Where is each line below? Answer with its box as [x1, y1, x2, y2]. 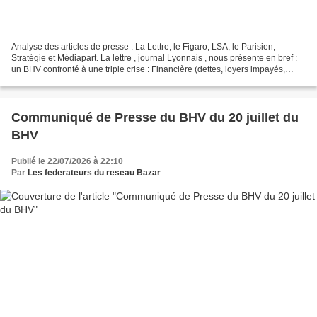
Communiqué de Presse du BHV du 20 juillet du [11, 110, 299, 125]
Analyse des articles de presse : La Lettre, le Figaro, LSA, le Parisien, [11, 42, 275, 52]
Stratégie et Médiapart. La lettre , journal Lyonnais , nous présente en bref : [11, 53, 297, 64]
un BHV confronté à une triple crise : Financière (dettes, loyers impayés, [11, 64, 285, 75]
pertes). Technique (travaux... [11, 76, 122, 86]
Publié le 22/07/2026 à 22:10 [11, 156, 123, 167]
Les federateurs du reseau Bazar [28, 168, 161, 178]
